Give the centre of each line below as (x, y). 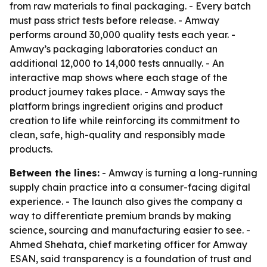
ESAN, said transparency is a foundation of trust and (131, 259)
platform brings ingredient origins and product (116, 106)
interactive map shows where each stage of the (119, 77)
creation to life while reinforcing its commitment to (125, 120)
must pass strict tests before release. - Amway (114, 20)
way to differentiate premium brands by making (120, 216)
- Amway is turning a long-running (178, 173)
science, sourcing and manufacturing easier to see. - (130, 230)
